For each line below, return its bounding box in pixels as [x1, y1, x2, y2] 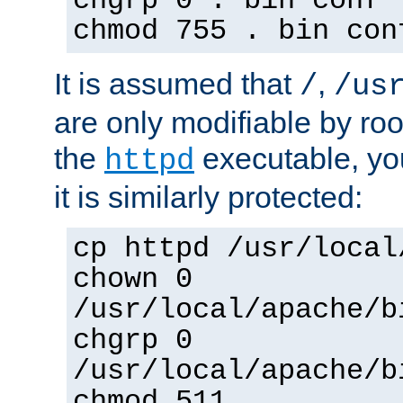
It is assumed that [54, 67, 300, 102]
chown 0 [73, 264, 193, 297]
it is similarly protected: [54, 180, 363, 215]
